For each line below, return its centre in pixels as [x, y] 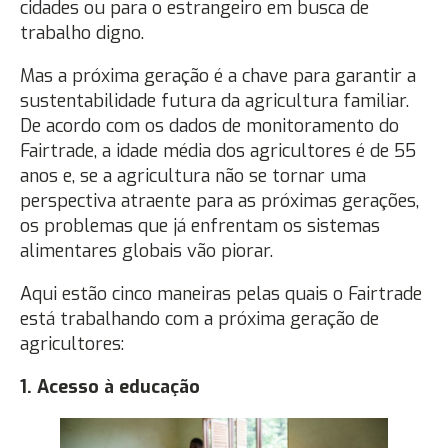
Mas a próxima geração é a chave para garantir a [218, 75]
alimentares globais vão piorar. [149, 250]
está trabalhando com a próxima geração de [199, 318]
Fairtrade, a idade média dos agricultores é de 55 [218, 150]
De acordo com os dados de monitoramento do [209, 125]
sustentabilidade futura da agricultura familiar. [214, 100]
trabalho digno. [82, 32]
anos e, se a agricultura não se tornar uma [193, 175]
